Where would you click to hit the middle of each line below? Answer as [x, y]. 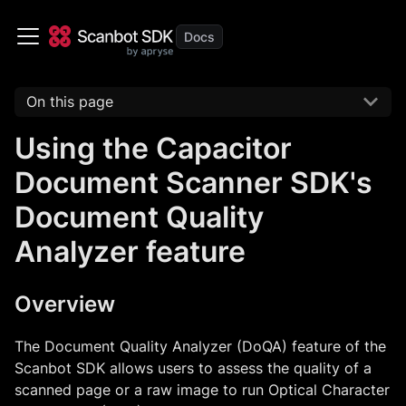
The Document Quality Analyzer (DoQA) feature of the [200, 346]
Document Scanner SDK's [193, 182]
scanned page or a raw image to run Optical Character [202, 389]
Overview [65, 304]
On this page [69, 102]
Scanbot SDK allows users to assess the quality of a [193, 367]
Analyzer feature [130, 251]
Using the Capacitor [153, 148]
